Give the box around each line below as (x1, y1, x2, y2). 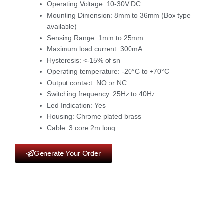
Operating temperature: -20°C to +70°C (47, 67, 169, 75)
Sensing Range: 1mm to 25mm (47, 33, 143, 42)
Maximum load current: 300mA (47, 44, 142, 53)
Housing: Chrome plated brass (47, 112, 141, 120)
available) (47, 22, 77, 30)
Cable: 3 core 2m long (47, 123, 115, 131)
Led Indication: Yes (47, 101, 106, 109)
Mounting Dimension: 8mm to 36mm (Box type (47, 11, 191, 19)
